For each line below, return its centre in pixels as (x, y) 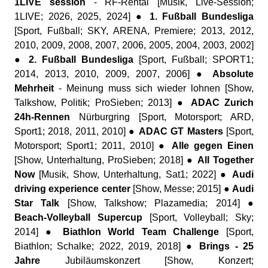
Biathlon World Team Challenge (141, 232)
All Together (226, 160)
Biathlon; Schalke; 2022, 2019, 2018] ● (107, 246)
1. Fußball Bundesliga (201, 16)
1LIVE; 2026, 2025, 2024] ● (82, 16)
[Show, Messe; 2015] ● (181, 189)
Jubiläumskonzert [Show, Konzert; (147, 261)
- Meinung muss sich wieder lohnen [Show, (154, 88)
